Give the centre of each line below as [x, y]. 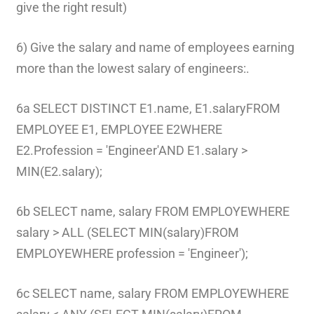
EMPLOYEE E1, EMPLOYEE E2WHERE [119, 129]
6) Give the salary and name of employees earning [155, 47]
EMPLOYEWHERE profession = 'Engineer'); [132, 253]
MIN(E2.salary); [59, 171]
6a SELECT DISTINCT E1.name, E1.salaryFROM [148, 108]
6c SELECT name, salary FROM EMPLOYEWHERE [152, 293]
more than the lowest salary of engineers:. [132, 68]
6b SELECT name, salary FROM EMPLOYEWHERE [152, 211]
